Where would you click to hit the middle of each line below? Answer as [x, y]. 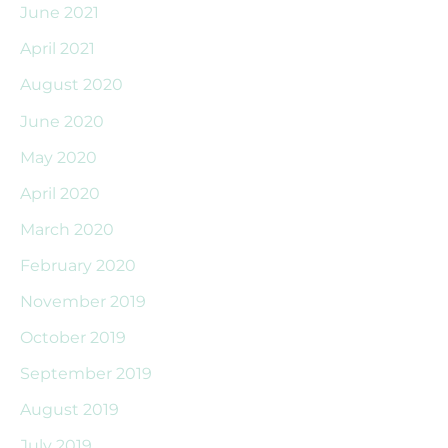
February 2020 [78, 264]
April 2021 [57, 48]
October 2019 [73, 337]
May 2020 [58, 156]
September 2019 [86, 373]
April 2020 [60, 192]
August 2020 [71, 84]
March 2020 [67, 228]
